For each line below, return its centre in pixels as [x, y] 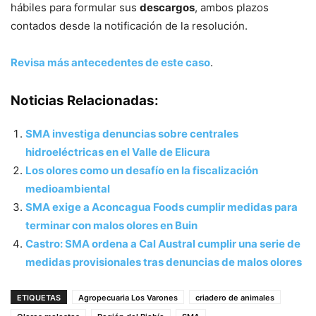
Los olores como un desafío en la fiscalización [142, 170]
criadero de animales [235, 297]
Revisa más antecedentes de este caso [110, 62]
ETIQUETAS [39, 297]
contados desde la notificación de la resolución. [129, 25]
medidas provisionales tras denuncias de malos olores [164, 262]
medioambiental [68, 188]
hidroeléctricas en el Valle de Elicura [118, 152]
